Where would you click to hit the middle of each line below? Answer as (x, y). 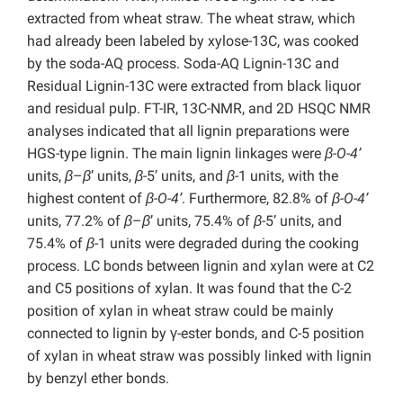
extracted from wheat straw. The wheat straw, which (191, 19)
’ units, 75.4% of (202, 221)
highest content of (86, 199)
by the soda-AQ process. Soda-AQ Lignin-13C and (183, 64)
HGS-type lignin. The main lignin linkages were (176, 154)
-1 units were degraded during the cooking (227, 244)
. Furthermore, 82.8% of (257, 199)
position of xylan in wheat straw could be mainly (180, 311)
